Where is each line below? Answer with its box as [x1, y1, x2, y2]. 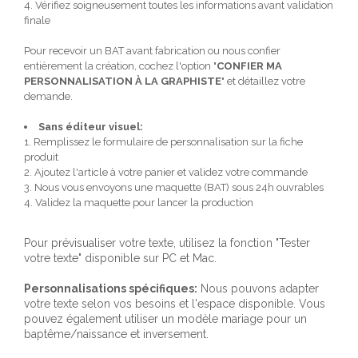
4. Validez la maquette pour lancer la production [24, 196, 253, 209]
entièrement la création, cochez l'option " [24, 59, 217, 72]
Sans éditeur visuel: [38, 120, 143, 133]
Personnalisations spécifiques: [24, 281, 197, 295]
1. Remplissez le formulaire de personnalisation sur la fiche [24, 135, 303, 148]
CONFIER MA [217, 59, 282, 72]
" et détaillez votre [221, 74, 305, 87]
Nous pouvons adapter [197, 281, 319, 295]
